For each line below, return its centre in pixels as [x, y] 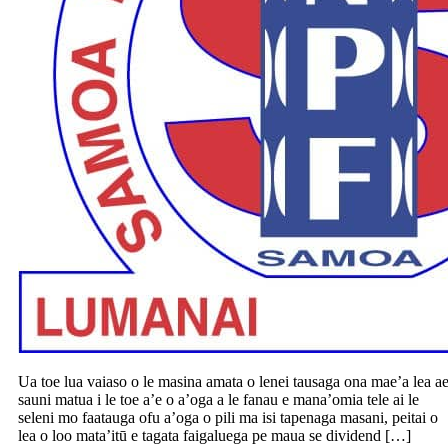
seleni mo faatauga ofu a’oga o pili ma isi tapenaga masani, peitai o [228, 418]
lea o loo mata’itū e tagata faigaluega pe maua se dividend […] [214, 436]
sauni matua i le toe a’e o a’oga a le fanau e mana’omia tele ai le [218, 400]
